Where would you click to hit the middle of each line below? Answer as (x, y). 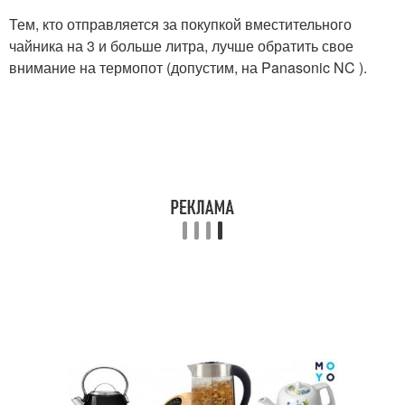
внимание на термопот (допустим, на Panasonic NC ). (188, 67)
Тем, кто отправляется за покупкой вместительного (180, 24)
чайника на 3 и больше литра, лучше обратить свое (181, 45)
